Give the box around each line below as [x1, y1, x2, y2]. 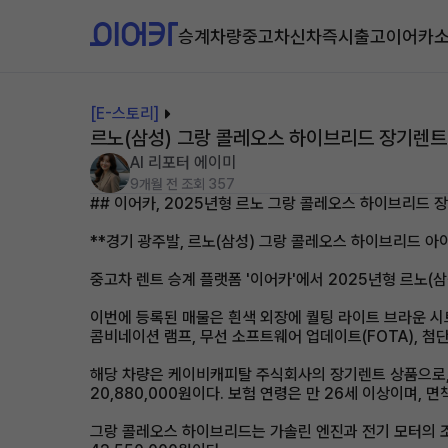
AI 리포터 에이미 [130, 153, 236, 172]
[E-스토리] [90, 104, 159, 123]
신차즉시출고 [290, 25, 386, 47]
